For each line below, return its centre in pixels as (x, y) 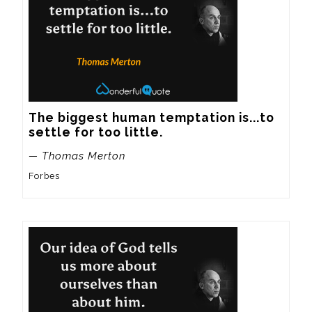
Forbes (44, 176)
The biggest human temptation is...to (151, 117)
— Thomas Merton (77, 156)
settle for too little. (96, 132)
